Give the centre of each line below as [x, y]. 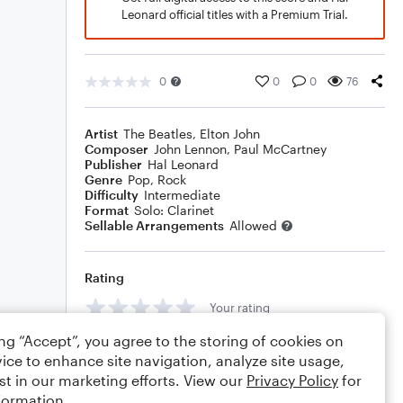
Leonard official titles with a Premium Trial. [235, 14]
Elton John [230, 134]
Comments [118, 348]
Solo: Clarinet [174, 210]
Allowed [253, 225]
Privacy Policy [292, 380]
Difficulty [112, 195]
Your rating [240, 307]
